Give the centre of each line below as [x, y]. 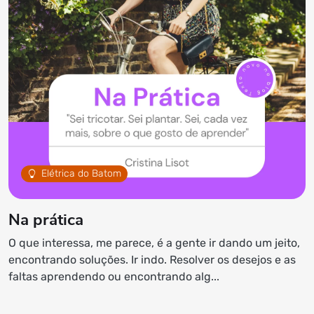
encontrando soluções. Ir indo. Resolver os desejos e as [152, 260]
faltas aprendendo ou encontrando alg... [114, 277]
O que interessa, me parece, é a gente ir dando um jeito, [154, 243]
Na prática [46, 220]
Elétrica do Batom [82, 174]
